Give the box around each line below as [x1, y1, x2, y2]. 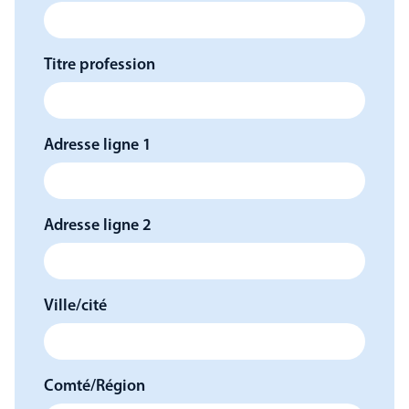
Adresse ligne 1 [44, 137, 152, 154]
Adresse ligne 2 [44, 217, 152, 235]
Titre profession [44, 57, 155, 74]
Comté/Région [44, 378, 145, 395]
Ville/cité [44, 298, 107, 315]
